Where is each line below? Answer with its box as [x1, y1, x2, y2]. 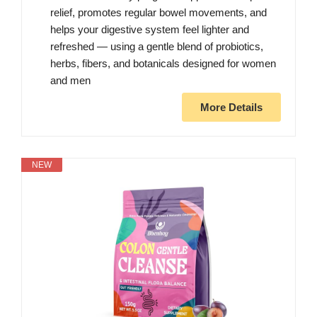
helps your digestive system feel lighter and [50, 23, 249, 36]
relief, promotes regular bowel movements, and [50, 6, 267, 19]
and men [50, 74, 91, 87]
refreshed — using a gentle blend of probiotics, [50, 40, 263, 53]
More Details [200, 101, 263, 114]
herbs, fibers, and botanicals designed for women [50, 57, 276, 70]
